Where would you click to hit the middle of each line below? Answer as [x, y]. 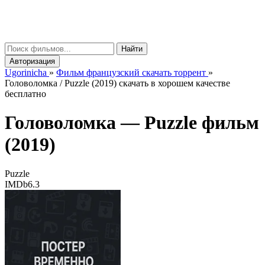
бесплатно [25, 94]
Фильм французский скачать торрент [131, 72]
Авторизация [32, 61]
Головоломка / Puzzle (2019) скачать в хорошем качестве [117, 83]
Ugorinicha [26, 72]
